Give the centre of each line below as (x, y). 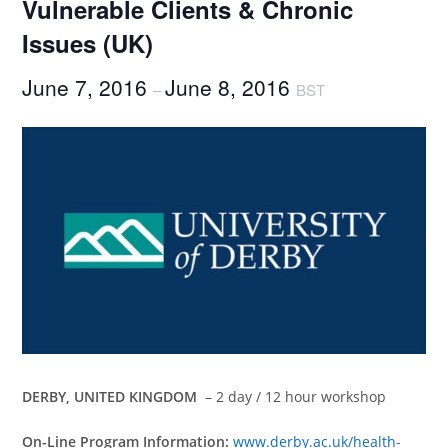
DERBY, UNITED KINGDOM (112, 396)
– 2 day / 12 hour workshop (294, 396)
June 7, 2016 (88, 87)
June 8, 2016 (231, 87)
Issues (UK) (88, 43)
